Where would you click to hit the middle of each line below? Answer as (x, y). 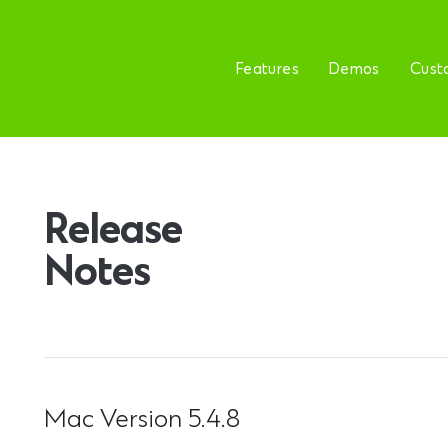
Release (113, 233)
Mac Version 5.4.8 (142, 421)
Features (267, 69)
